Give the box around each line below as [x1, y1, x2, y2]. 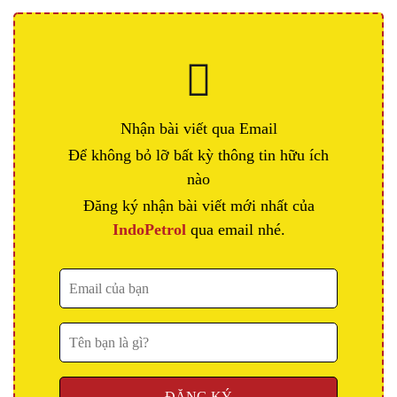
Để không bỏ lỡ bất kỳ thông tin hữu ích [68, 146, 329, 165]
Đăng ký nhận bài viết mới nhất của [82, 197, 315, 215]
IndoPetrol [112, 221, 186, 239]
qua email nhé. [185, 221, 285, 239]
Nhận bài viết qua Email [120, 120, 277, 138]
